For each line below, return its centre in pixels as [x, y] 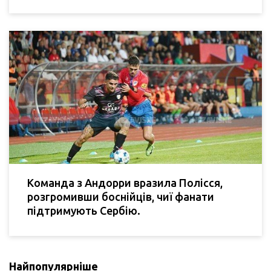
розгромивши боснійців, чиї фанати [121, 196]
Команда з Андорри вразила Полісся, [125, 182]
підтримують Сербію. [84, 210]
